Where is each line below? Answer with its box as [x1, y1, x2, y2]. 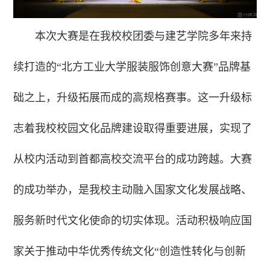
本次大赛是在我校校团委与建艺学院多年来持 [35, 30, 253, 43]
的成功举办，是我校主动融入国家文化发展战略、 [13, 184, 253, 196]
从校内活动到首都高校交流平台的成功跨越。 [13, 153, 231, 166]
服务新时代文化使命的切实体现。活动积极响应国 [13, 215, 253, 227]
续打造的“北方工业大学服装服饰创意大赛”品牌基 [13, 61, 251, 74]
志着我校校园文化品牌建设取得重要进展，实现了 [13, 122, 253, 135]
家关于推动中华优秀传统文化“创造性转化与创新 [13, 245, 246, 258]
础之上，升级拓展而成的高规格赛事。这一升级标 [13, 92, 253, 104]
